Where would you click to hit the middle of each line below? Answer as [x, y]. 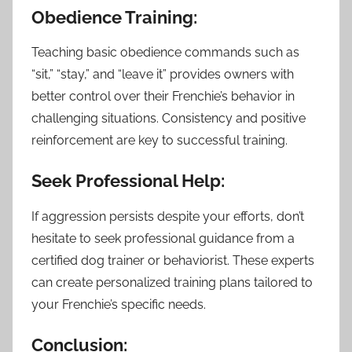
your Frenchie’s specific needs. [119, 304]
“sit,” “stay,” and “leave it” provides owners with [163, 75]
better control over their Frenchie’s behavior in [163, 97]
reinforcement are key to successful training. [159, 141]
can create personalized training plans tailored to [172, 282]
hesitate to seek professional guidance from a [163, 238]
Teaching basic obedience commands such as [165, 53]
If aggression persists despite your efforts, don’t [168, 216]
